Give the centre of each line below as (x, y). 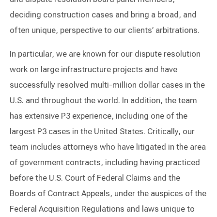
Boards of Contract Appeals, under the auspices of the (108, 193)
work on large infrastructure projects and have (93, 69)
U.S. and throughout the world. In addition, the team (103, 100)
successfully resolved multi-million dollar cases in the (107, 85)
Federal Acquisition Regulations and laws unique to (102, 209)
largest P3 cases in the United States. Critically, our (102, 131)
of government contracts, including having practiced (105, 162)
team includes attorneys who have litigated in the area (108, 147)
